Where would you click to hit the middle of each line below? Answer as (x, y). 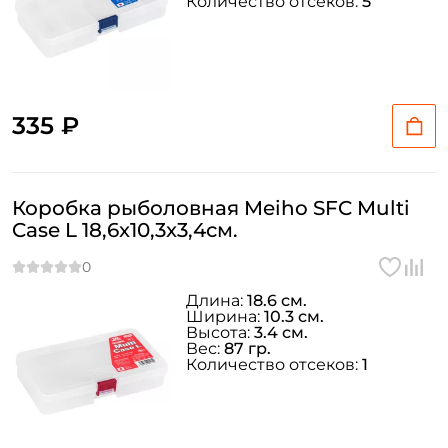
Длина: (216, 300)
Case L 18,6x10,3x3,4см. (125, 230)
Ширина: (225, 316)
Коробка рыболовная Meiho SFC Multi (211, 208)
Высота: (220, 332)
